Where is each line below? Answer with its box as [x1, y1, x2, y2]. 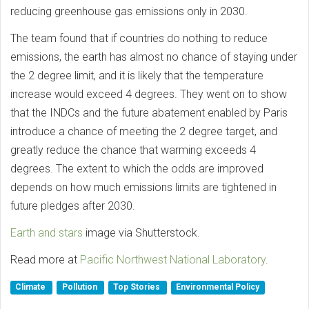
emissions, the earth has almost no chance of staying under [10, 50, 297, 63]
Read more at [10, 252, 80, 266]
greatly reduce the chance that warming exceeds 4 [10, 143, 256, 157]
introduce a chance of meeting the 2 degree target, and [10, 124, 277, 138]
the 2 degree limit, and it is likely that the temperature [10, 68, 263, 82]
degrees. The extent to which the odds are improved [10, 161, 263, 175]
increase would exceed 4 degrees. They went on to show [10, 87, 287, 101]
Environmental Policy [176, 282, 260, 292]
